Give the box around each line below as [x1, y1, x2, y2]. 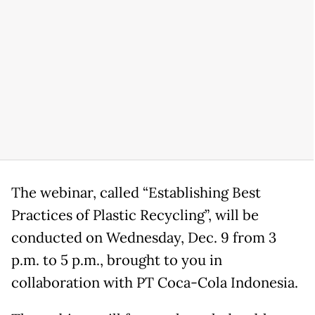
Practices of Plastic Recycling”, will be [11, 206, 259, 224]
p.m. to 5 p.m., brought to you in [11, 251, 222, 269]
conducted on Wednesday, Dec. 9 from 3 [11, 229, 276, 247]
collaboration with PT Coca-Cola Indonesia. [11, 274, 298, 292]
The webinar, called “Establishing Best [11, 184, 261, 202]
